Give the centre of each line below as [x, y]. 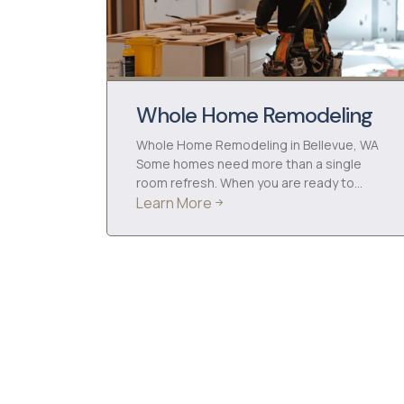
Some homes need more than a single [249, 164]
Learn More [174, 203]
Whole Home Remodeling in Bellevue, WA [257, 145]
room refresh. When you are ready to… [249, 183]
